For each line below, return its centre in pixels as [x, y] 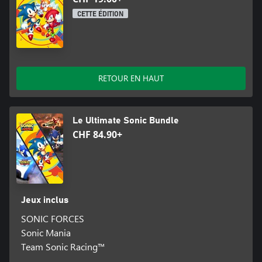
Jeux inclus [44, 200]
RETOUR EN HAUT [131, 78]
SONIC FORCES [52, 218]
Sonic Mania [46, 232]
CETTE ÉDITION [100, 14]
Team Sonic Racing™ [63, 246]
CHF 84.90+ [97, 134]
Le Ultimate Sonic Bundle [126, 120]
